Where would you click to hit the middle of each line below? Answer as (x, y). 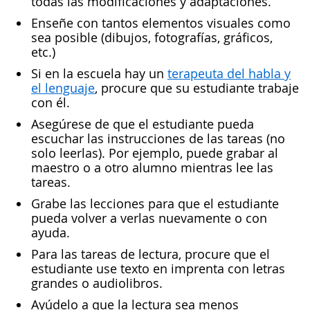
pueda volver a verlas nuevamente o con (149, 218)
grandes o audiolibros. (97, 283)
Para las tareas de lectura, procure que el (151, 254)
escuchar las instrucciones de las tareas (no (158, 138)
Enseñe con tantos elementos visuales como (161, 23)
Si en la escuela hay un (99, 73)
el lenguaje (63, 88)
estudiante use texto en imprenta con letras (158, 268)
